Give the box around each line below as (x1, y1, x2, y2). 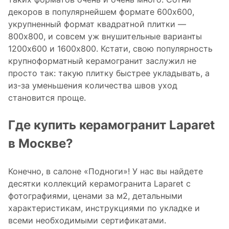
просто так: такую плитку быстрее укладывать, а (8, 67, 210, 78)
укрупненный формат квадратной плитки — (8, 18, 186, 29)
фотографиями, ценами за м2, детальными (8, 190, 182, 201)
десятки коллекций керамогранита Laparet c (8, 178, 191, 189)
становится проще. (8, 92, 91, 103)
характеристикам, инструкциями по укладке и (8, 202, 200, 213)
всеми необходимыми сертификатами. (8, 215, 166, 225)
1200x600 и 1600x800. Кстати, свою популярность (8, 43, 213, 54)
